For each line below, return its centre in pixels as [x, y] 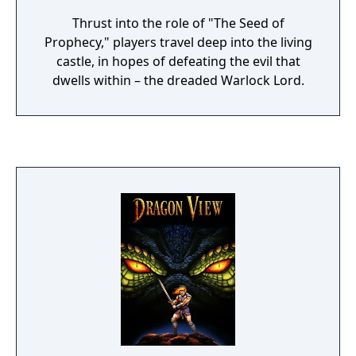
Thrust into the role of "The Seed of [178, 23]
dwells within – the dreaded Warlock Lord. [178, 80]
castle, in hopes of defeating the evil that [178, 61]
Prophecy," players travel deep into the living [178, 42]
